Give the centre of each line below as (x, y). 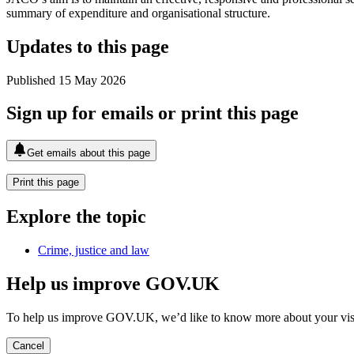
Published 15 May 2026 (66, 80)
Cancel (28, 345)
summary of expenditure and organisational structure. (138, 13)
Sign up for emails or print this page (153, 113)
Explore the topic (76, 217)
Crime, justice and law (94, 250)
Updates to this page (88, 46)
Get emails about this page (88, 153)
